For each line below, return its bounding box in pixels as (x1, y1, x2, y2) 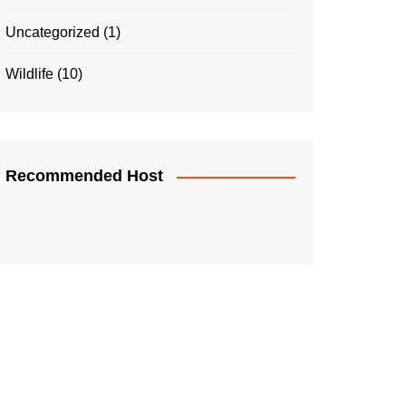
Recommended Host (5, 167, 163, 185)
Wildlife (5, 66, 53, 82)
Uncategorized (5, 24, 100, 40)
